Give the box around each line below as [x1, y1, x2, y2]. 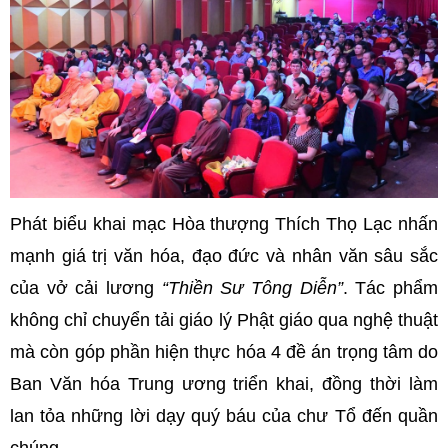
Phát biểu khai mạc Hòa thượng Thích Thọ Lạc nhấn [10, 214, 438, 235]
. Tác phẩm [342, 278, 439, 299]
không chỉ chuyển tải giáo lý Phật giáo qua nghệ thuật [10, 310, 438, 331]
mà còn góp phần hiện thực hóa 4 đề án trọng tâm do [10, 342, 438, 363]
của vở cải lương [10, 278, 162, 299]
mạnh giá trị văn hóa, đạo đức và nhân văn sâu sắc [10, 246, 438, 267]
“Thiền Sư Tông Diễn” [161, 278, 343, 299]
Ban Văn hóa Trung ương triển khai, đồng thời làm [10, 374, 438, 395]
